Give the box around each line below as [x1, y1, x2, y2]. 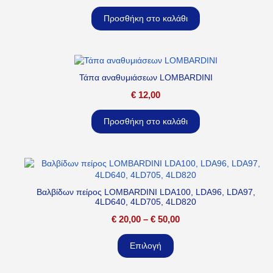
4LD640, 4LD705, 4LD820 [95, 197, 196, 207]
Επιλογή [130, 241, 161, 251]
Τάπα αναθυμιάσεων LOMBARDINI [79, 73, 213, 83]
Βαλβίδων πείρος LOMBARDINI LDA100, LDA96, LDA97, [36, 187, 255, 197]
